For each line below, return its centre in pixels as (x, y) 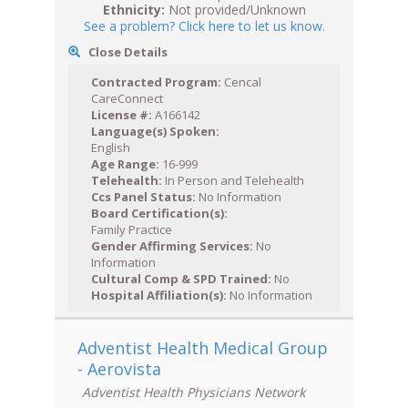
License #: (122, 115)
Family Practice (132, 230)
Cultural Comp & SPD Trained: (181, 279)
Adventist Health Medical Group (203, 348)
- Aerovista (119, 369)
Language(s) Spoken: (155, 132)
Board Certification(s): (159, 214)
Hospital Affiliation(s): (159, 296)
